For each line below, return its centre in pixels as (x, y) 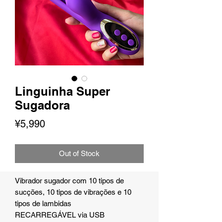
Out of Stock (79, 154)
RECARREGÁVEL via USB (60, 215)
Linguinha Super (62, 91)
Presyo (60, 124)
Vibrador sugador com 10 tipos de (69, 181)
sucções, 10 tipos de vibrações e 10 (73, 192)
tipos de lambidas (43, 204)
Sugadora (42, 105)
